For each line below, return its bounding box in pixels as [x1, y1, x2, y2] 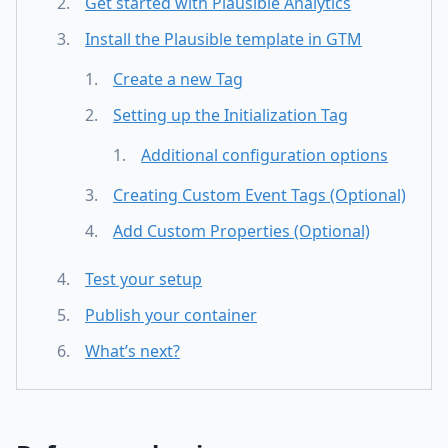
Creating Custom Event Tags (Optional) [113, 183, 406, 206]
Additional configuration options [141, 143, 388, 166]
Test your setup [85, 267, 202, 290]
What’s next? [85, 339, 180, 362]
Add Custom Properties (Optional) [113, 219, 370, 242]
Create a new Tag [113, 67, 243, 90]
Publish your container [85, 303, 257, 326]
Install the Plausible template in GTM [85, 27, 362, 50]
